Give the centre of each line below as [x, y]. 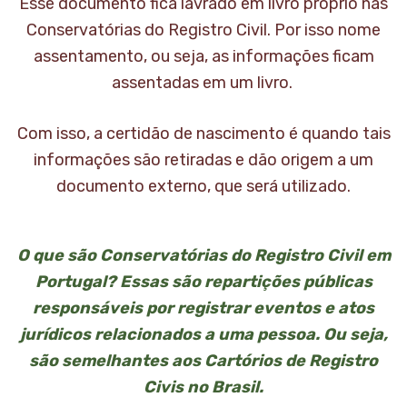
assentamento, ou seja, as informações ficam [203, 57]
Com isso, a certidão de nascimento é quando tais [203, 134]
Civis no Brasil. [203, 387]
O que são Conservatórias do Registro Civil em [203, 256]
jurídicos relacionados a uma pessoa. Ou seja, [203, 335]
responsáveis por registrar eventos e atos [203, 308]
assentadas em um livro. [203, 83]
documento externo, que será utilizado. [203, 187]
